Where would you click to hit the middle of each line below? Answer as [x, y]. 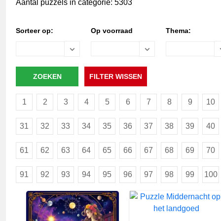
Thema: [178, 31]
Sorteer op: [35, 31]
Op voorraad [112, 31]
